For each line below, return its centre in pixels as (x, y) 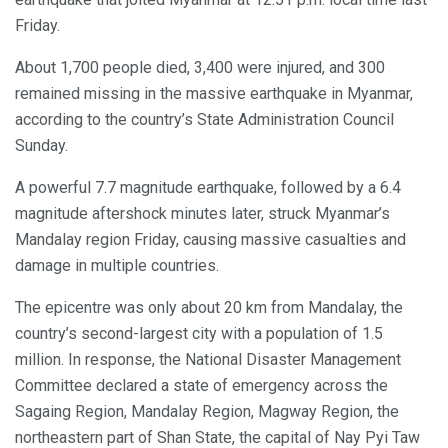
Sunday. (41, 146)
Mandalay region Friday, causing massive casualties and (210, 240)
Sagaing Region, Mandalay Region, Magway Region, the (207, 412)
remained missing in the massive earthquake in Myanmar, (214, 94)
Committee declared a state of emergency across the (201, 386)
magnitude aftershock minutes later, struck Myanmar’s (202, 214)
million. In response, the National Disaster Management (208, 360)
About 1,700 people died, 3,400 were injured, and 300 (200, 68)
